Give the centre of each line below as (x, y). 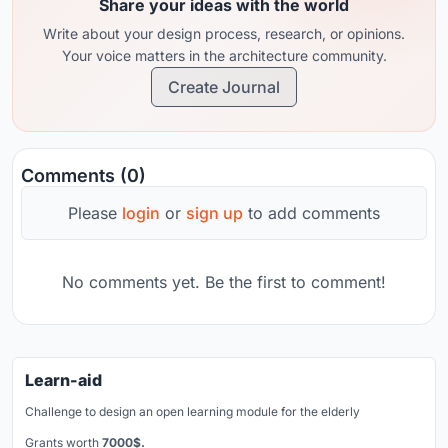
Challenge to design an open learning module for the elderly (192, 411)
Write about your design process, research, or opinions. (224, 33)
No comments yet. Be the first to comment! (224, 282)
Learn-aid (63, 380)
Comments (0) (83, 175)
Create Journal (224, 87)
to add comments (311, 213)
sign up (214, 213)
